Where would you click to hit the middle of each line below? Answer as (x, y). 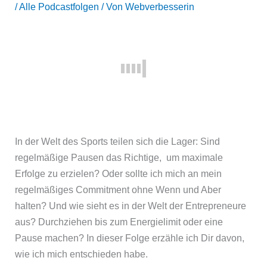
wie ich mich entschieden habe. (82, 254)
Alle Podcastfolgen (59, 7)
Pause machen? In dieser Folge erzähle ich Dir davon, (130, 237)
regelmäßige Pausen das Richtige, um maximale (119, 157)
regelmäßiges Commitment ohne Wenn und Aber (118, 189)
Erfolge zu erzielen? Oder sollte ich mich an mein (119, 173)
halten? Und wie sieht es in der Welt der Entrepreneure (131, 205)
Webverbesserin (160, 7)
